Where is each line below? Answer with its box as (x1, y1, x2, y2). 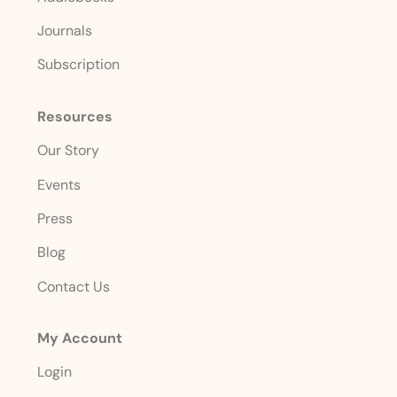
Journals (37, 20, 93, 40)
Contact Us (37, 276, 111, 296)
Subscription (37, 55, 121, 74)
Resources (37, 106, 113, 126)
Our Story (37, 141, 100, 160)
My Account (37, 329, 123, 348)
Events (37, 175, 82, 194)
